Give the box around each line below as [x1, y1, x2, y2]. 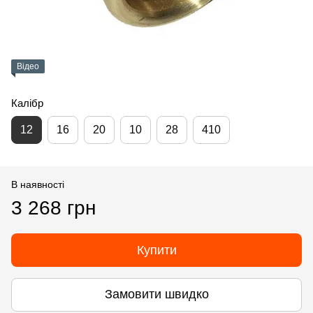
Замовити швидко [104, 287, 209, 302]
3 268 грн [11, 196, 96, 219]
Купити [136, 242, 177, 257]
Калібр [11, 96, 43, 109]
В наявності [11, 178, 64, 190]
